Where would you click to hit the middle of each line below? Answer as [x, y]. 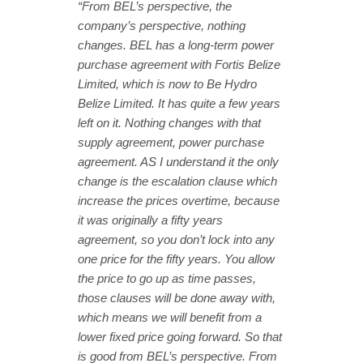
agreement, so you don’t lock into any [176, 239]
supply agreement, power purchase [171, 142]
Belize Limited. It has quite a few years [179, 103]
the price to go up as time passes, [167, 278]
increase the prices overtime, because [179, 200]
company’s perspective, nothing [162, 25]
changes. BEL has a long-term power [176, 45]
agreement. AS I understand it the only [178, 161]
